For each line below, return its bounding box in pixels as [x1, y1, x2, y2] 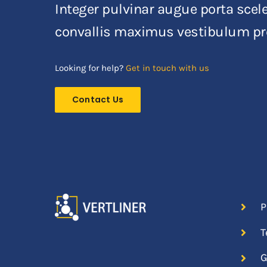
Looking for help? [55, 62, 126, 73]
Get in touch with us [126, 62, 209, 73]
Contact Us [72, 93, 124, 105]
